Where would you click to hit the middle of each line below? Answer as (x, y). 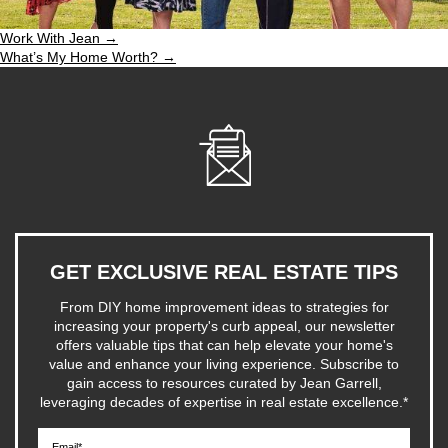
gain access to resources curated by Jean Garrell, (224, 383)
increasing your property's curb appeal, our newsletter (224, 326)
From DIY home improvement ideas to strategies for (224, 307)
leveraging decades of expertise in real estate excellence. (221, 402)
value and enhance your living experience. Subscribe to (224, 364)
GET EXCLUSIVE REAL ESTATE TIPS (224, 272)
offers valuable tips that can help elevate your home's (224, 345)
